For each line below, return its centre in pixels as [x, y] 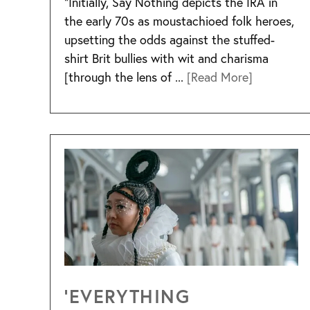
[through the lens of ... [126, 76]
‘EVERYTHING [127, 296]
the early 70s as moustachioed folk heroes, [179, 20]
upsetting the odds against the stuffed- [170, 39]
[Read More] [220, 76]
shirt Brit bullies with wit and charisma [166, 58]
